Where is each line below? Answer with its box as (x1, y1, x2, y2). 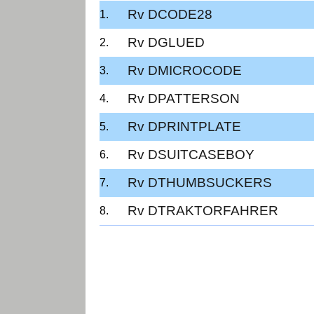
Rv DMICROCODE (128, 62, 242, 78)
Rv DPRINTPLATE (128, 118, 241, 134)
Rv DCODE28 (128, 6, 212, 22)
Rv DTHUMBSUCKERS (128, 175, 272, 190)
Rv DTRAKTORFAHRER (128, 203, 278, 218)
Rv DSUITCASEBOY (128, 146, 254, 162)
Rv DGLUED (128, 34, 205, 50)
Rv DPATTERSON (128, 90, 240, 106)
